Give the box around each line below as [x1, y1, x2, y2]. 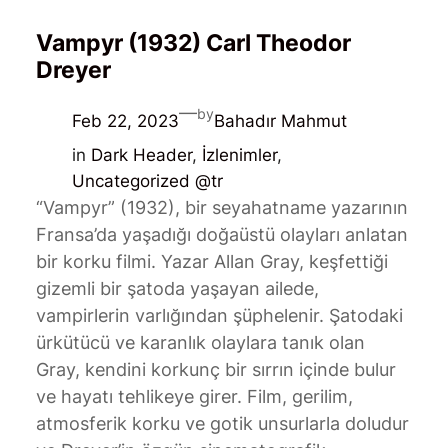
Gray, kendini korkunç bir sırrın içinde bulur [35, 359, 396, 381]
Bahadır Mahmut [213, 110, 347, 131]
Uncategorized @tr [71, 171, 223, 192]
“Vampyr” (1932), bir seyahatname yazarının [35, 197, 408, 219]
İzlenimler [201, 145, 277, 166]
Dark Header [90, 145, 192, 166]
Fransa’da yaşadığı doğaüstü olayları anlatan [35, 224, 408, 246]
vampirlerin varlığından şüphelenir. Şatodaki [35, 305, 403, 327]
